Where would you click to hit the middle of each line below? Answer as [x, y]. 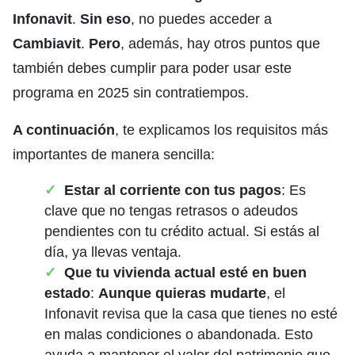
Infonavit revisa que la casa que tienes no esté [191, 313]
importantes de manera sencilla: [114, 154]
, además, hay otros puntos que [220, 43]
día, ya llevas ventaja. [113, 252]
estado [67, 293]
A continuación [64, 130]
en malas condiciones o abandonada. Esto [179, 334]
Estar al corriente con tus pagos [173, 190]
